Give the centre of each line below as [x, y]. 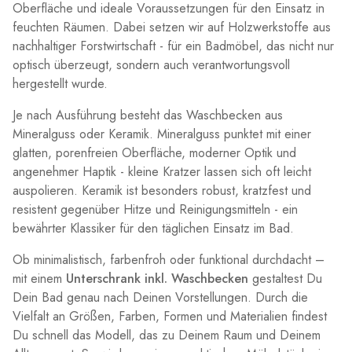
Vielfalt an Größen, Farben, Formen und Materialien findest [170, 316]
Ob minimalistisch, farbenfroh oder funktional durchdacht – [169, 260]
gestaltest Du [285, 279]
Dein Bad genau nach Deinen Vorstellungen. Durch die [160, 297]
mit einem [39, 279]
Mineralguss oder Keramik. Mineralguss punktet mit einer [162, 134]
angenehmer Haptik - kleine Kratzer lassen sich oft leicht [162, 172]
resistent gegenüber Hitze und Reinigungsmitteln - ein [155, 209]
